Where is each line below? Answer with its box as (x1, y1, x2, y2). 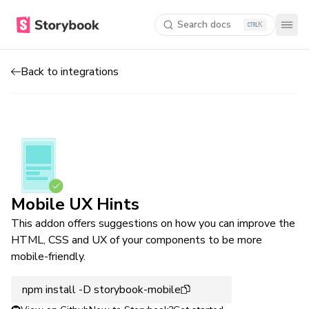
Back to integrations (21, 63, 119, 79)
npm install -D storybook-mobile (22, 282, 181, 297)
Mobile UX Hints (11, 193, 139, 215)
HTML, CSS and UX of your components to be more (11, 232, 262, 248)
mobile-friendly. (11, 249, 86, 264)
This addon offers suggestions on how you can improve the (11, 216, 295, 231)
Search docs (177, 17, 231, 31)
